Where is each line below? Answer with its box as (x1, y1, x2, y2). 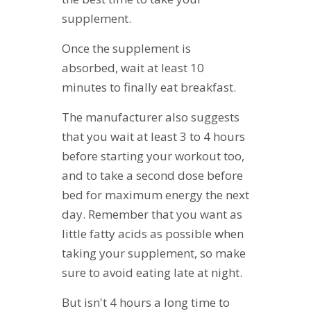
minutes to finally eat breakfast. (62, 78, 236, 95)
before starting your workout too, (62, 147, 244, 164)
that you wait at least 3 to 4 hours (62, 128, 245, 144)
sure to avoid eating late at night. (62, 264, 242, 280)
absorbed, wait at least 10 (62, 59, 204, 76)
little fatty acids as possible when (62, 225, 244, 242)
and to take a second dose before (62, 167, 243, 183)
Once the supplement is (62, 40, 191, 56)
